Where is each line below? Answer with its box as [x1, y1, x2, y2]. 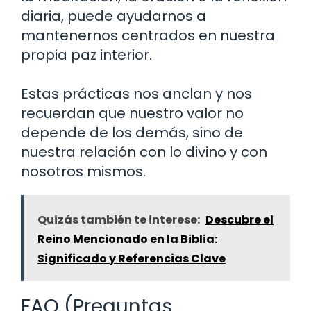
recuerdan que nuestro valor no [21, 103, 244, 123]
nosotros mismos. [21, 161, 146, 181]
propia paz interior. [21, 44, 152, 65]
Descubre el [205, 211, 274, 228]
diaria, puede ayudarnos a [21, 6, 206, 26]
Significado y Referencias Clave [37, 250, 226, 267]
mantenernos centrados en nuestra [21, 25, 275, 45]
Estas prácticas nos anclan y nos [21, 83, 252, 103]
